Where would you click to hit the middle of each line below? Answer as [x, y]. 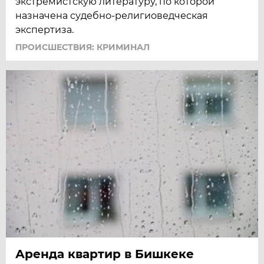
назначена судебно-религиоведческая [112, 15]
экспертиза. [45, 29]
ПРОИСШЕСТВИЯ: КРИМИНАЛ [83, 47]
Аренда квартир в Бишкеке [105, 254]
